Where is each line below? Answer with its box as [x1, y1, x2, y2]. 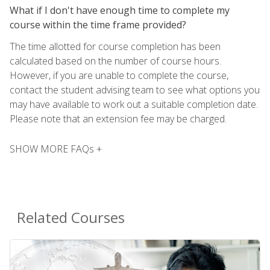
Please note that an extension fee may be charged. [10, 111, 227, 125]
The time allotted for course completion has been [10, 39, 221, 53]
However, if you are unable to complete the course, [10, 68, 228, 82]
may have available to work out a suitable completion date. [10, 97, 258, 111]
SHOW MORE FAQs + [10, 142, 102, 155]
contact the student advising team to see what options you [10, 83, 260, 96]
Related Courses [17, 207, 125, 227]
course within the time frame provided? [10, 17, 186, 31]
